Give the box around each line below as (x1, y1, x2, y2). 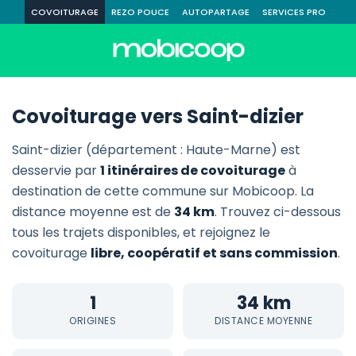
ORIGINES (69, 314, 116, 327)
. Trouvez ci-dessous (215, 203, 341, 221)
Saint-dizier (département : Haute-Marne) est (12, 141, 300, 159)
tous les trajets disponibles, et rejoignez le (12, 223, 270, 242)
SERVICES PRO (261, 6, 326, 18)
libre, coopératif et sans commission (91, 244, 338, 262)
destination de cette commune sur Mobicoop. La (12, 182, 314, 200)
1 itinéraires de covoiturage (100, 161, 285, 180)
